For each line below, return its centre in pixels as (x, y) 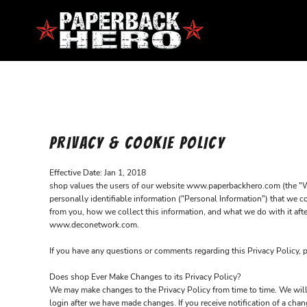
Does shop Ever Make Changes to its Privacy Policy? (145, 277)
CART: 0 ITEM (75, 146)
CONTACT (75, 49)
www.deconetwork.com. (94, 225)
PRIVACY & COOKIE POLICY (137, 143)
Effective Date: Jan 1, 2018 (98, 173)
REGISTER (75, 119)
